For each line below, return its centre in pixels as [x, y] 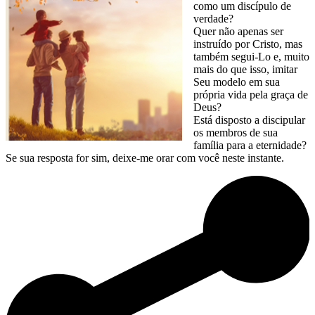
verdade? [213, 19]
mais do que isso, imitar [245, 70]
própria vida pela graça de [251, 95]
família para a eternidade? [250, 146]
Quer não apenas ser [238, 32]
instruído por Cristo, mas [248, 44]
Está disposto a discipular [249, 120]
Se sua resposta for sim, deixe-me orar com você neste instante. [145, 158]
